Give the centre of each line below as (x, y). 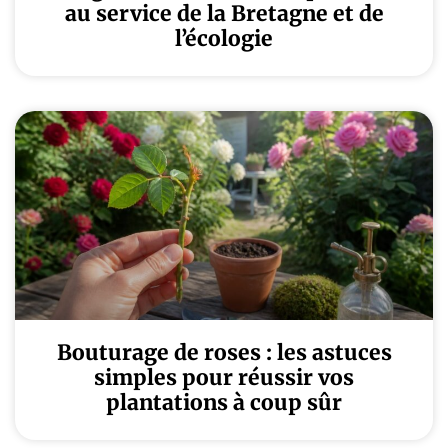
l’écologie (224, 38)
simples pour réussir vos (224, 377)
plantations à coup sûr (224, 402)
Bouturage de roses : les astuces (224, 352)
